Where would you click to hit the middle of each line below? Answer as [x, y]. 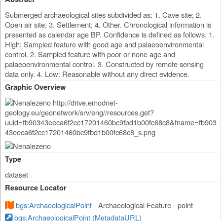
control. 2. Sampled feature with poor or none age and [90, 54]
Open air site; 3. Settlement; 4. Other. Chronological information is [108, 24]
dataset [17, 175]
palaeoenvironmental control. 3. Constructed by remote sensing [104, 64]
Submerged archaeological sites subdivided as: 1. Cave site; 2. [103, 15]
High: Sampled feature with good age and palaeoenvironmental [104, 44]
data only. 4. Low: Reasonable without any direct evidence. [97, 74]
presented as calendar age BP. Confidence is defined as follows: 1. [110, 34]
